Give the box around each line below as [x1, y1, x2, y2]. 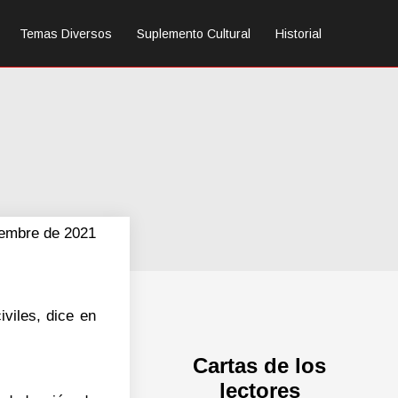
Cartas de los [193, 353, 327, 378]
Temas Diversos [20, 26, 112, 41]
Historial [275, 26, 322, 41]
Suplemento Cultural [137, 26, 251, 41]
